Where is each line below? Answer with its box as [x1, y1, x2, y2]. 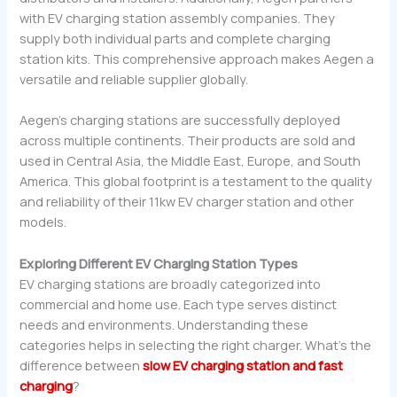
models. [19, 213, 67, 231]
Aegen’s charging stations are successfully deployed [19, 111, 341, 129]
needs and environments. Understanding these [19, 315, 309, 333]
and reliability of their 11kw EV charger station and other [19, 192, 354, 211]
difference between [19, 355, 144, 374]
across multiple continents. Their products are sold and [19, 131, 356, 150]
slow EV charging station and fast [143, 355, 344, 374]
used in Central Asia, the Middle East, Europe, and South [19, 152, 362, 170]
